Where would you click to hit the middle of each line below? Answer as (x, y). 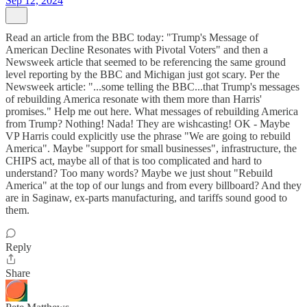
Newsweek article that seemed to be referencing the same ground (146, 62)
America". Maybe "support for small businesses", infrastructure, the (151, 148)
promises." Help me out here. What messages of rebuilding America (152, 111)
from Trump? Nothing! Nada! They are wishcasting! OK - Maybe (148, 124)
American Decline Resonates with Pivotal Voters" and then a (137, 50)
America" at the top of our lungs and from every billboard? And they (153, 185)
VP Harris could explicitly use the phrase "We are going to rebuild (148, 136)
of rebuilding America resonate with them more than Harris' (134, 99)
